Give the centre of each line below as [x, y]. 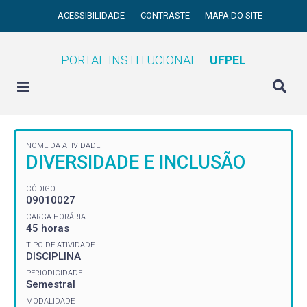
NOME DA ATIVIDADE [63, 146]
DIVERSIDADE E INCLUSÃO [136, 162]
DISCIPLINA [53, 256]
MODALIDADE [50, 301]
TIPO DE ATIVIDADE [60, 245]
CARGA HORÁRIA [56, 217]
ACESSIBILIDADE [93, 15]
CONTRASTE [166, 15]
